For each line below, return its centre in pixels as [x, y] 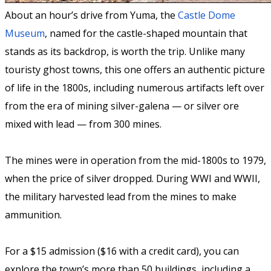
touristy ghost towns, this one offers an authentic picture [135, 70]
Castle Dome [207, 15]
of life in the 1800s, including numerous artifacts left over [135, 88]
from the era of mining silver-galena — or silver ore [122, 106]
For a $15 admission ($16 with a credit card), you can [122, 251]
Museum [25, 34]
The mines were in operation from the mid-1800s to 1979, [135, 161]
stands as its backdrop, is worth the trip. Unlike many [125, 52]
